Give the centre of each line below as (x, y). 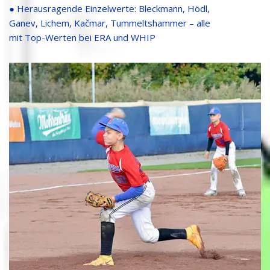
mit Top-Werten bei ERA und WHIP (82, 38)
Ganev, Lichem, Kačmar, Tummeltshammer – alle (110, 23)
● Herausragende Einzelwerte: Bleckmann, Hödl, (109, 9)
